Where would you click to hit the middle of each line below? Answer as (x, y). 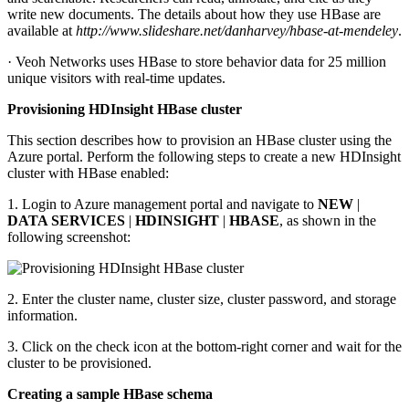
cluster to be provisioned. (79, 362)
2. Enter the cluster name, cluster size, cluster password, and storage (202, 299)
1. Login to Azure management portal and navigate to (163, 204)
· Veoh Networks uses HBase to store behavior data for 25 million (197, 61)
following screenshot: (69, 236)
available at (42, 30)
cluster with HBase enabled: (88, 173)
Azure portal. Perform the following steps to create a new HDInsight (204, 156)
